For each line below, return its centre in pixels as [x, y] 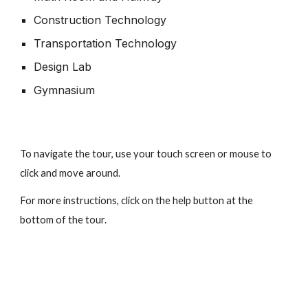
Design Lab [63, 67]
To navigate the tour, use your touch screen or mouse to [146, 154]
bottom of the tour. [64, 220]
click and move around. [70, 173]
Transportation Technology [106, 43]
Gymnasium [65, 90]
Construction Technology [100, 20]
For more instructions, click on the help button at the [137, 200]
